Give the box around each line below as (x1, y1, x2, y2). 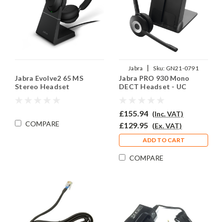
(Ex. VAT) (152, 121, 182, 130)
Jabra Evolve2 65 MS (15, 74, 83, 82)
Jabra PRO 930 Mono (119, 74, 190, 82)
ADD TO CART (142, 136, 185, 144)
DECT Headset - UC (119, 82, 187, 91)
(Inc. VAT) (152, 110, 183, 118)
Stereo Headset (15, 82, 70, 91)
